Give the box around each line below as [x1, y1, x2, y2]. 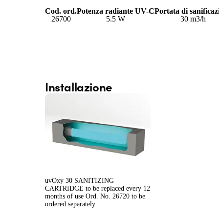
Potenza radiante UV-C [77, 6, 154, 15]
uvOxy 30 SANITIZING [45, 177, 114, 185]
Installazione [45, 78, 112, 94]
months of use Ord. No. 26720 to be [45, 193, 145, 200]
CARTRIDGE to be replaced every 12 [45, 185, 150, 193]
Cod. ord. [45, 6, 77, 15]
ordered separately [45, 200, 95, 208]
